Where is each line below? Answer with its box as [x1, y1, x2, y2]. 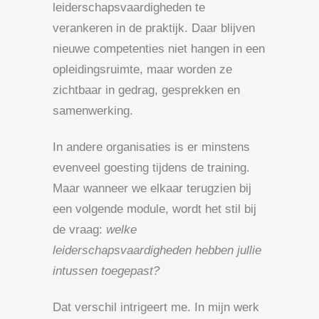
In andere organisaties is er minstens [53, 140, 250, 154]
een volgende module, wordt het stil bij [53, 202, 256, 216]
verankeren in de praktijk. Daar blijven [53, 21, 255, 35]
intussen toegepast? [53, 263, 159, 278]
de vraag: [53, 222, 106, 236]
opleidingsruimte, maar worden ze [53, 62, 232, 76]
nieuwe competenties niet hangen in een [53, 41, 265, 56]
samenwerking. [53, 103, 133, 117]
